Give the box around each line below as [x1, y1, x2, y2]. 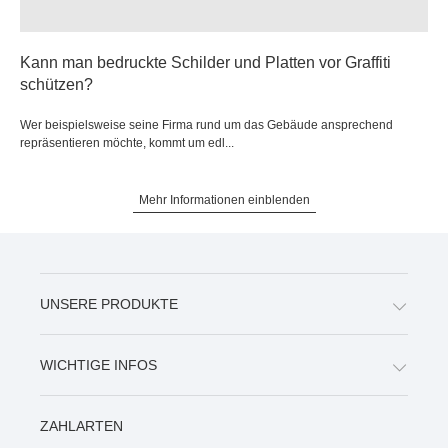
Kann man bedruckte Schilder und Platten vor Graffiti [20, 53, 391, 71]
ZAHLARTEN [40, 417, 123, 434]
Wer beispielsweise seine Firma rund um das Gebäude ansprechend [20, 117, 393, 132]
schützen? [20, 75, 93, 93]
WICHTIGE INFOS [40, 356, 157, 373]
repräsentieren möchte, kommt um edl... [20, 135, 234, 150]
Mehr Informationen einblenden [138, 192, 310, 207]
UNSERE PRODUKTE [40, 295, 178, 312]
